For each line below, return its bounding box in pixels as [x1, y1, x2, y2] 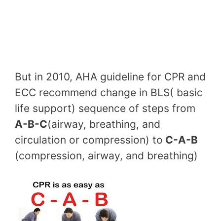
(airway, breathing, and [47, 118, 160, 131]
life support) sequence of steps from [15, 102, 195, 115]
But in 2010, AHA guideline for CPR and [15, 71, 206, 83]
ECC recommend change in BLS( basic [15, 86, 203, 99]
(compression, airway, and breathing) [15, 149, 198, 162]
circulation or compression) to [15, 134, 163, 147]
